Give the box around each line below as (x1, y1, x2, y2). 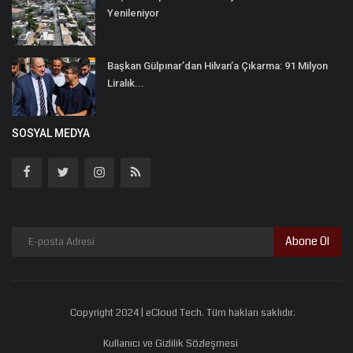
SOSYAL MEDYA (12, 126, 90, 139)
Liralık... (107, 76, 144, 89)
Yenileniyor (107, 6, 159, 19)
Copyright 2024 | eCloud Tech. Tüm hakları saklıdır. (69, 305, 295, 320)
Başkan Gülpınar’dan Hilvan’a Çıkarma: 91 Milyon (107, 59, 328, 72)
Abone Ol (285, 233, 329, 250)
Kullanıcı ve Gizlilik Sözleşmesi (103, 336, 238, 351)
